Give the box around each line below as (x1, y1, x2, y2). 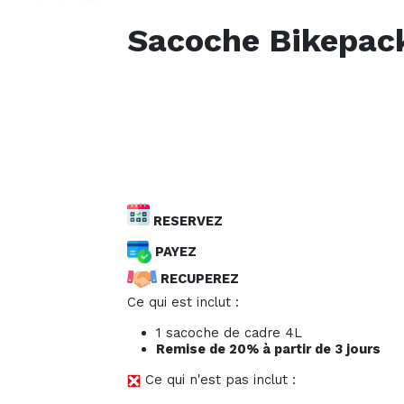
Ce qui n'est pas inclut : (141, 372, 296, 389)
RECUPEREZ (157, 271, 239, 288)
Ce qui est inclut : (127, 294, 239, 311)
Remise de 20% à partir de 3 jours (156, 341, 381, 358)
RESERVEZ (150, 213, 223, 230)
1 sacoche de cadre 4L (156, 325, 302, 342)
